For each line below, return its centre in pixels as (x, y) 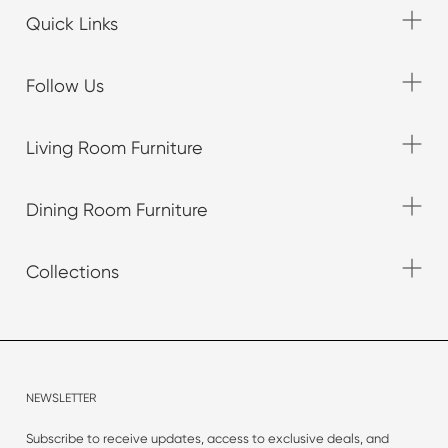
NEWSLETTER (61, 397)
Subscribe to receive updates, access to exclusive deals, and (207, 438)
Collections (72, 271)
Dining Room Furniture (117, 209)
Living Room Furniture (114, 147)
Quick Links (72, 23)
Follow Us (65, 85)
